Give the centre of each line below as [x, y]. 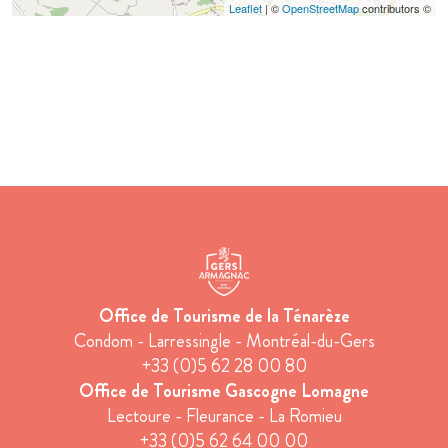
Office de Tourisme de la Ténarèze [224, 316]
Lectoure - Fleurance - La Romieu [224, 416]
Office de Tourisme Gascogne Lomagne [224, 391]
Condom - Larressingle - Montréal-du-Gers [224, 341]
